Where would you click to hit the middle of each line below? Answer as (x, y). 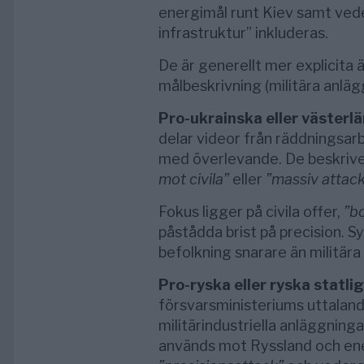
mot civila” (193, 179)
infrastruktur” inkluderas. (243, 32)
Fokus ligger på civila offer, (251, 211)
